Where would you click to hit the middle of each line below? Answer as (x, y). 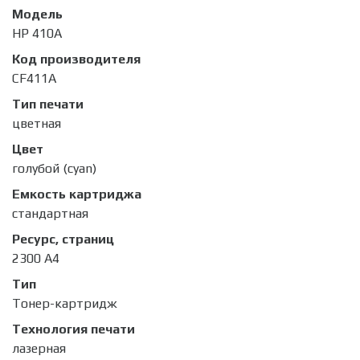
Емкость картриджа (77, 194)
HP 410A (37, 34)
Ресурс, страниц (63, 239)
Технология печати (74, 329)
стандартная (50, 214)
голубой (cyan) (54, 169)
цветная (37, 124)
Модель (37, 14)
